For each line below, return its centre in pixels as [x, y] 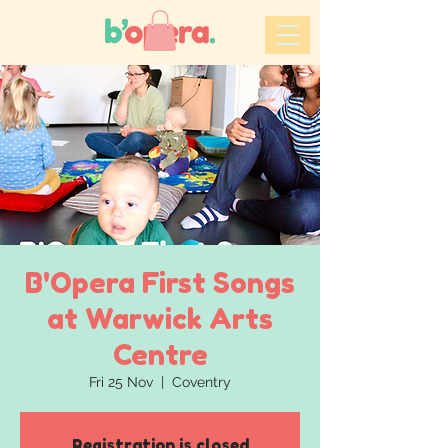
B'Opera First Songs [160, 282]
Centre [160, 354]
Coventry [201, 381]
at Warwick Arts [160, 318]
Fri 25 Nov [121, 381]
